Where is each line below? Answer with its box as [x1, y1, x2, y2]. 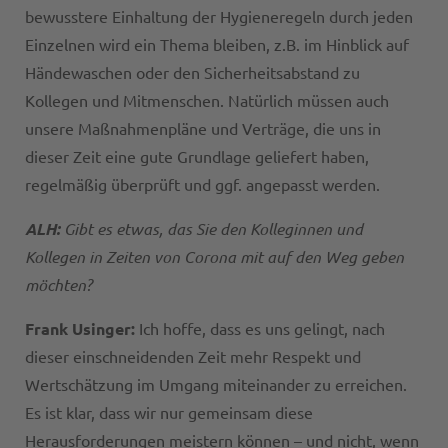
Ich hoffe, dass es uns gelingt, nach [139, 320, 385, 339]
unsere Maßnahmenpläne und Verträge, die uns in [25, 120, 381, 139]
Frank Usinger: [25, 320, 139, 339]
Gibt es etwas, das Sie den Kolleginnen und [64, 218, 363, 240]
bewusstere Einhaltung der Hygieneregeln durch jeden [25, 8, 413, 27]
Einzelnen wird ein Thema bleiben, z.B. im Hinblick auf [25, 36, 409, 55]
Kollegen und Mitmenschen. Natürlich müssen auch [25, 92, 389, 111]
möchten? [25, 274, 92, 296]
